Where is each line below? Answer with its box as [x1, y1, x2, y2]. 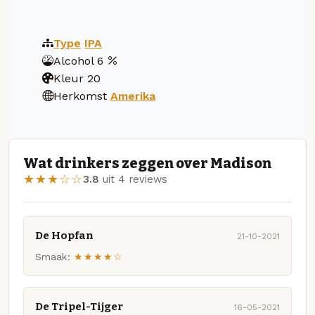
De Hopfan [35, 229, 94, 242]
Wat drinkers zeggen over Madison [23, 155, 271, 172]
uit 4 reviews [99, 173, 167, 186]
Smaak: [35, 251, 70, 263]
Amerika [110, 89, 155, 103]
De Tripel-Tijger [35, 300, 123, 314]
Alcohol [53, 53, 94, 67]
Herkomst [53, 89, 107, 103]
